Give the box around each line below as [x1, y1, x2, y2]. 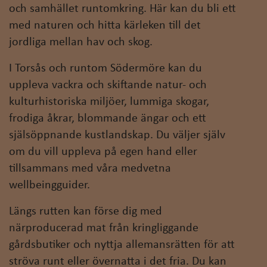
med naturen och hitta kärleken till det [9, 20, 201, 32]
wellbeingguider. [9, 179, 90, 192]
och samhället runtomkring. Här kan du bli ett [9, 3, 236, 15]
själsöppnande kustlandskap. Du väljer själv [9, 129, 225, 142]
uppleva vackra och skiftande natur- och [9, 79, 207, 92]
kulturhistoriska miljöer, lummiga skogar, [9, 96, 209, 108]
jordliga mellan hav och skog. [9, 36, 153, 49]
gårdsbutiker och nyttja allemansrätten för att [9, 239, 235, 252]
